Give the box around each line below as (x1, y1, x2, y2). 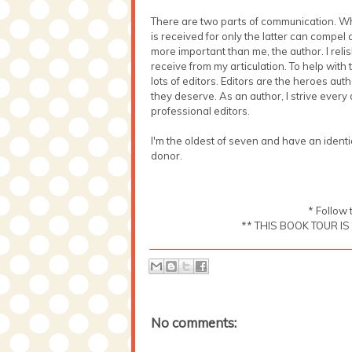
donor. (151, 148, 182, 162)
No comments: (151, 313, 236, 331)
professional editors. (151, 104, 250, 117)
